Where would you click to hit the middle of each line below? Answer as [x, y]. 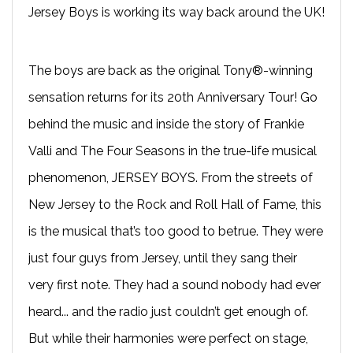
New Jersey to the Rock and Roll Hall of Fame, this [175, 204]
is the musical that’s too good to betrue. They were [176, 231]
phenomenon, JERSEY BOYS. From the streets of [171, 177]
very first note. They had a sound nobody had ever [175, 284]
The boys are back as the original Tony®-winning [171, 70]
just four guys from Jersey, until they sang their [163, 258]
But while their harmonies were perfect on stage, [168, 338]
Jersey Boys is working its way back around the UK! [176, 12]
